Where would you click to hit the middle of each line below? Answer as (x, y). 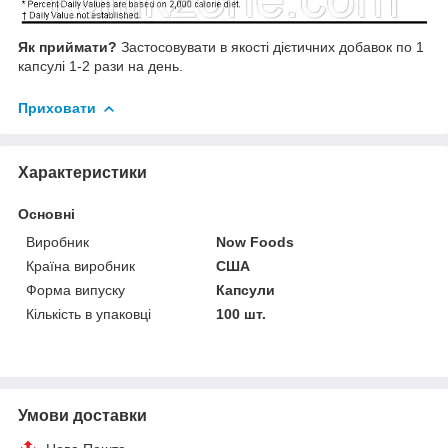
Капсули (246, 289)
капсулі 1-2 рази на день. (100, 65)
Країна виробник (80, 265)
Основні (46, 213)
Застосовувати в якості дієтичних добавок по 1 (272, 46)
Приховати (57, 107)
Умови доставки (82, 415)
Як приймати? (67, 46)
